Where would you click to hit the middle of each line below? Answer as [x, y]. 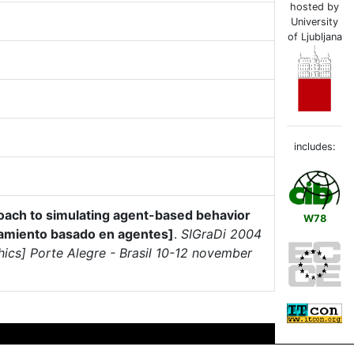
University [314, 22]
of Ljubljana [314, 37]
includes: [314, 147]
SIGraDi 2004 [221, 234]
